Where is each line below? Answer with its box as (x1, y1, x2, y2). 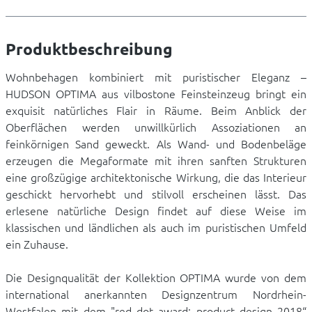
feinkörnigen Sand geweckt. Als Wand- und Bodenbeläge (6, 136, 306, 152)
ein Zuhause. (6, 236, 68, 252)
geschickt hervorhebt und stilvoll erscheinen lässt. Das (6, 186, 306, 202)
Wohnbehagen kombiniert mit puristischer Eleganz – (6, 69, 306, 85)
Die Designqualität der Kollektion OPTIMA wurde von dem (6, 270, 306, 286)
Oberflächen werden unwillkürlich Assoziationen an (6, 119, 306, 135)
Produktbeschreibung (6, 39, 173, 60)
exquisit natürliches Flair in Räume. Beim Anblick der (6, 102, 306, 118)
